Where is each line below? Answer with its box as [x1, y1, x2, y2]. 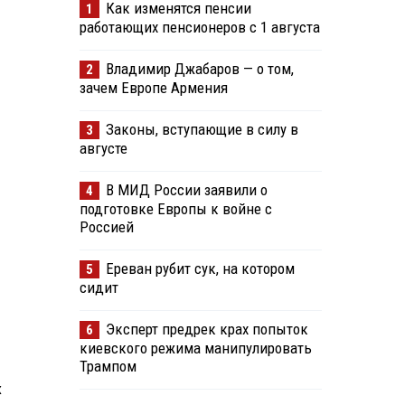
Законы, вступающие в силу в [105, 120, 298, 139]
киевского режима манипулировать [79, 339, 312, 358]
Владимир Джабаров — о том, [105, 60, 294, 79]
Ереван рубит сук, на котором [105, 259, 295, 278]
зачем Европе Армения [79, 79, 228, 98]
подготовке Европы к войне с [79, 200, 272, 219]
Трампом [79, 357, 137, 376]
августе [79, 139, 127, 158]
